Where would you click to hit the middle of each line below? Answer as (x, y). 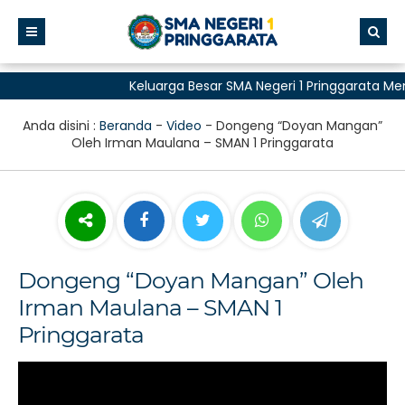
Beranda (126, 126)
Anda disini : (61, 126)
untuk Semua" (164, 113)
